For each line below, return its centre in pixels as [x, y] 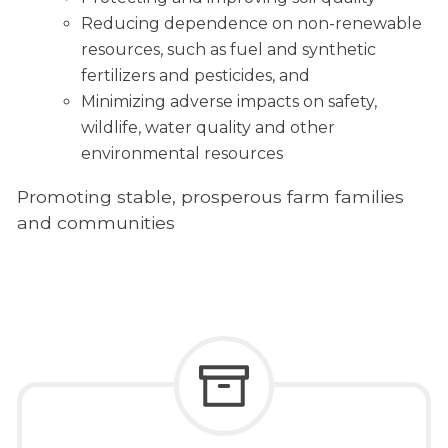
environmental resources [181, 153]
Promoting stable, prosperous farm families [210, 197]
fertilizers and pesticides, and [195, 75]
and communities [95, 223]
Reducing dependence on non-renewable [251, 23]
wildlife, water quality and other [207, 127]
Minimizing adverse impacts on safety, [228, 101]
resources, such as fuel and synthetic [228, 49]
